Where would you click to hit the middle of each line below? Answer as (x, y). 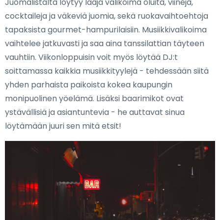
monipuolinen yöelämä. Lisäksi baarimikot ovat (94, 98)
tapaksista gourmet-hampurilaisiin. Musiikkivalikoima (106, 30)
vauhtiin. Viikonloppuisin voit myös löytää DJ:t (91, 57)
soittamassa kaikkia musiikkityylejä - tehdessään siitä (107, 71)
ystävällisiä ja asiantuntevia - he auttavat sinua (95, 112)
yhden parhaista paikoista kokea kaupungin (89, 85)
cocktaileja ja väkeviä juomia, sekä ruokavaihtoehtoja (107, 16)
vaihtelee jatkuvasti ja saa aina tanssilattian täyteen (105, 43)
